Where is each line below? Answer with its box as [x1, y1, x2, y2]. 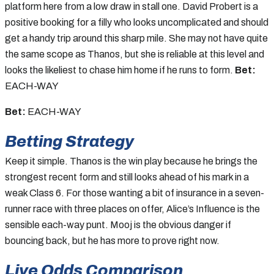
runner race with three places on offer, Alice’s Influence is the [5, 203, 260, 214]
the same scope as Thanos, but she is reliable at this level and [5, 48, 264, 59]
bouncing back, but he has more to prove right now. [5, 235, 220, 246]
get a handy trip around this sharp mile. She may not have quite [5, 32, 268, 43]
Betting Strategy [5, 132, 134, 150]
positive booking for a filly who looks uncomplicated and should [5, 17, 268, 28]
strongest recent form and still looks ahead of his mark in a [5, 171, 249, 182]
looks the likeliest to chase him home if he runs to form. [5, 64, 235, 75]
